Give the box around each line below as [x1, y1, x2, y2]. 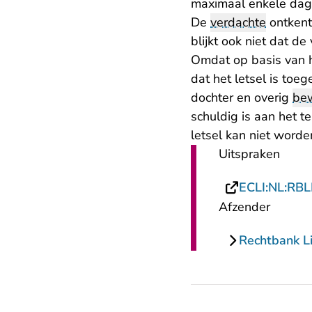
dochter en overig [191, 89, 292, 107]
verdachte [210, 14, 266, 31]
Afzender [219, 198, 270, 216]
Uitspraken [219, 146, 280, 163]
